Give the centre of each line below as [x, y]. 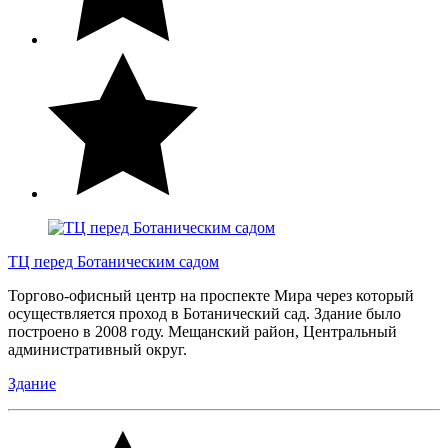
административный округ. [99, 349]
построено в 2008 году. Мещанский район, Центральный [202, 331]
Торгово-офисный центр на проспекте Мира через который [211, 295]
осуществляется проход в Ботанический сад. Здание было [204, 313]
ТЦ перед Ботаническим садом [113, 261]
